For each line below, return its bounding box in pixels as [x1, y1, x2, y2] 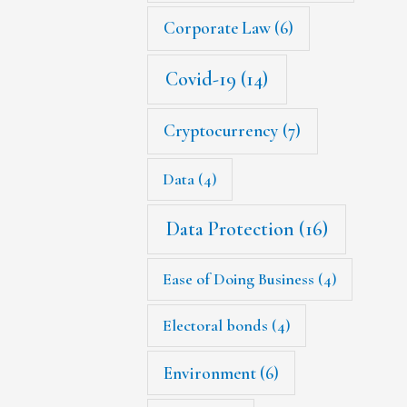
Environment [164, 362, 257, 383]
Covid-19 [165, 67, 237, 92]
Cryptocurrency [164, 119, 279, 142]
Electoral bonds [163, 315, 269, 336]
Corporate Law [164, 17, 272, 39]
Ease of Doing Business [163, 269, 315, 290]
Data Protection [165, 217, 294, 242]
